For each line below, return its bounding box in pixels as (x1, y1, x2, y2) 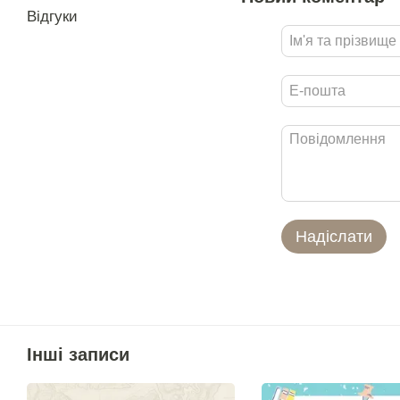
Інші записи (27, 345, 129, 365)
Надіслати (296, 228, 372, 246)
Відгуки (27, 8, 78, 25)
